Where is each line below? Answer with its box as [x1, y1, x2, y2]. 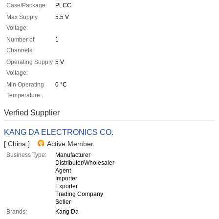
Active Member [47, 140, 93, 148]
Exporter [55, 183, 78, 190]
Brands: [6, 208, 27, 216]
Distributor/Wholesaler [55, 159, 114, 167]
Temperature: [6, 92, 42, 99]
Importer [55, 175, 77, 182]
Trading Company [55, 191, 103, 198]
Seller [55, 198, 71, 206]
